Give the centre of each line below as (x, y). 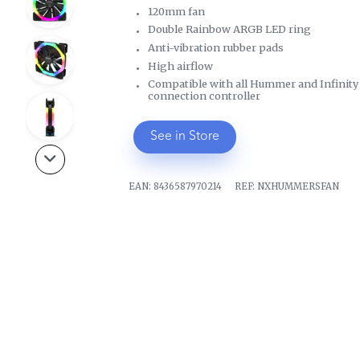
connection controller (204, 96)
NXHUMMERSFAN (298, 186)
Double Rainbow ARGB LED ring (229, 29)
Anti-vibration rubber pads (216, 48)
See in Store (185, 136)
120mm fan (176, 11)
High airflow (180, 65)
